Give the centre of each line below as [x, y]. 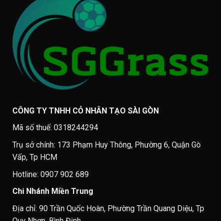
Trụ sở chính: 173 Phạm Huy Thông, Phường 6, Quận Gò [107, 145]
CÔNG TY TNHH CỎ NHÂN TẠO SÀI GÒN [86, 110]
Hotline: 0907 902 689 [51, 174]
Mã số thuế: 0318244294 [55, 128]
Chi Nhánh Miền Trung [53, 191]
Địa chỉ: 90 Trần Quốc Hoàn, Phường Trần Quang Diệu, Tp [108, 208]
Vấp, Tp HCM [35, 157]
